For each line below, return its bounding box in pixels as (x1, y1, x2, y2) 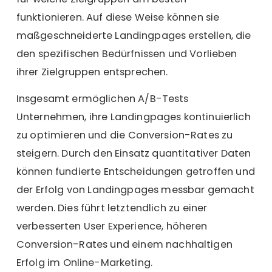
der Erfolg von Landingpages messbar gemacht (16, 183, 254, 197)
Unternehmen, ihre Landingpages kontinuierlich (16, 110, 251, 124)
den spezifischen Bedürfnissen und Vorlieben (16, 46, 237, 61)
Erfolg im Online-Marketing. (16, 256, 153, 270)
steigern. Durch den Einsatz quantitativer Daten (16, 146, 251, 161)
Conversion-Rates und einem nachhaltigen (16, 237, 233, 252)
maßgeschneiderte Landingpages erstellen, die (16, 28, 251, 42)
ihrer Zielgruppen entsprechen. (16, 64, 168, 79)
